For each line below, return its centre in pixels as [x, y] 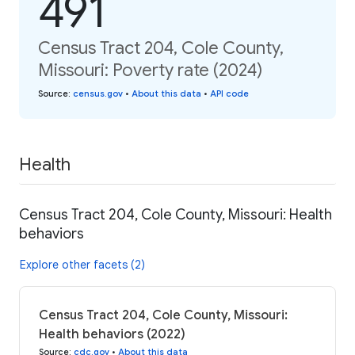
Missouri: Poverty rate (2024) [150, 70]
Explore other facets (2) [82, 265]
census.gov [98, 93]
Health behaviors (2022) [112, 335]
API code [229, 93]
